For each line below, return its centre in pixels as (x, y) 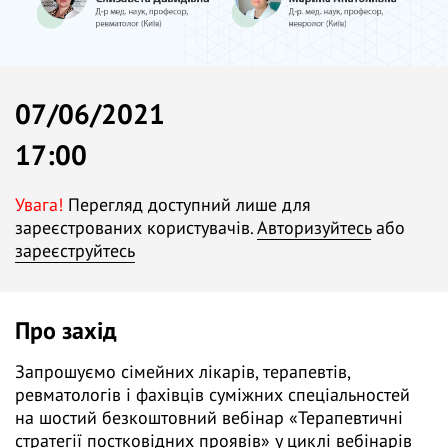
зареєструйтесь (75, 251)
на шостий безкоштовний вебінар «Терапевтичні (209, 418)
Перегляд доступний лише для (187, 205)
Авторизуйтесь (314, 228)
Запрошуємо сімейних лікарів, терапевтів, (182, 372)
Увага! (39, 205)
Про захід (66, 331)
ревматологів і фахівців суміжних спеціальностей (212, 395)
